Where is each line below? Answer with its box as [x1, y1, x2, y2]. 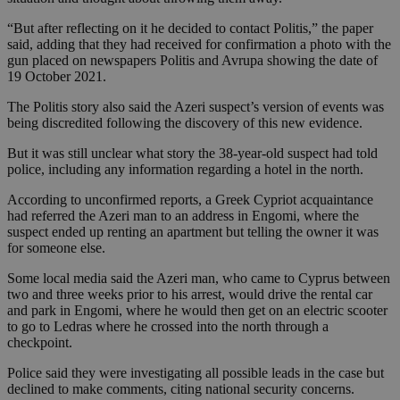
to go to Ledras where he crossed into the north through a [7, 319, 329, 335]
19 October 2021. [7, 69, 106, 85]
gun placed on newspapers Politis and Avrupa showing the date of [7, 53, 378, 69]
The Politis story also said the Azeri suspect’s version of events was [7, 99, 384, 115]
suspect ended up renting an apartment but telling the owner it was [7, 224, 379, 240]
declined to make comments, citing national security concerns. [7, 381, 354, 397]
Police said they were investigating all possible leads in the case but [7, 365, 384, 381]
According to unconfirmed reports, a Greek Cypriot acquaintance [7, 192, 373, 208]
